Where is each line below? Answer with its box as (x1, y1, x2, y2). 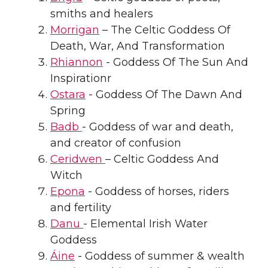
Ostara (50, 87, 86, 101)
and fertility (50, 200, 111, 214)
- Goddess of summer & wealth (75, 249, 245, 263)
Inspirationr (50, 71, 111, 85)
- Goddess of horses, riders (85, 184, 229, 198)
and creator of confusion (50, 136, 181, 150)
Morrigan (50, 23, 99, 36)
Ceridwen (50, 152, 105, 166)
